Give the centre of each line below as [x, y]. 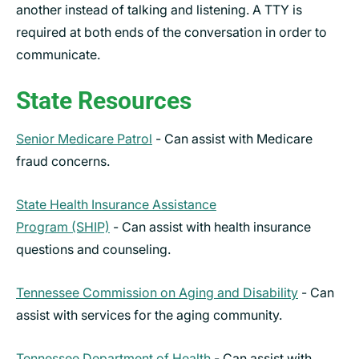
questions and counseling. [93, 249]
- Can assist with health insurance [210, 226]
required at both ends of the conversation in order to [171, 32]
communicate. [58, 54]
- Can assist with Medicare [232, 138]
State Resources [104, 100]
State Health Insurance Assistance [116, 204]
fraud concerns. [63, 161]
